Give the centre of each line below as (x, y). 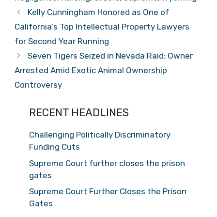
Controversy (38, 85)
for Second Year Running (62, 41)
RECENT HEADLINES (79, 113)
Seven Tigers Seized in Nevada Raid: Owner (110, 56)
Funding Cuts (54, 147)
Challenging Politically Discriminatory (100, 135)
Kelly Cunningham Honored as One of (99, 12)
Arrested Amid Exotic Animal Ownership (91, 70)
